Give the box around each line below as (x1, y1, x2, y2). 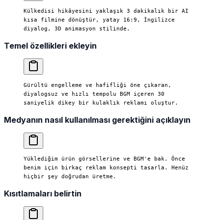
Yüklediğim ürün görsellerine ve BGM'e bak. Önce (24, 155, 185, 163)
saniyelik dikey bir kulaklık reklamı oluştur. (24, 99, 178, 106)
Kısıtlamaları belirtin (4, 189, 82, 199)
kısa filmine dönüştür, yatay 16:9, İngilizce (24, 16, 175, 24)
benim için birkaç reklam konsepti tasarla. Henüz (24, 164, 189, 171)
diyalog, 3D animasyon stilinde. (24, 25, 130, 32)
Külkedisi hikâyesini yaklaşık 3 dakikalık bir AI (24, 7, 189, 15)
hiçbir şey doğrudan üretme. (24, 173, 116, 180)
